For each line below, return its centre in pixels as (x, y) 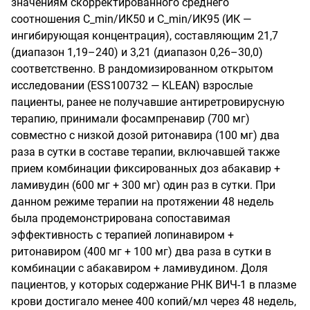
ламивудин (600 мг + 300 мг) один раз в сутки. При (143, 185)
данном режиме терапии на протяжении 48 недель (143, 201)
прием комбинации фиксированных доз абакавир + (146, 168)
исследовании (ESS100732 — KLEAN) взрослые (132, 85)
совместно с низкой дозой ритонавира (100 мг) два (145, 135)
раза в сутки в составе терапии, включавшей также (145, 152)
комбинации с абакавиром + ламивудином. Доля (139, 268)
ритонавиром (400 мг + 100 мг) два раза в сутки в (141, 251)
